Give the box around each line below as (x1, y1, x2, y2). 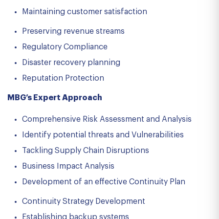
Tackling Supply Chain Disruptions (22, 147, 149, 154)
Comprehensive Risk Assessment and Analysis (22, 115, 192, 123)
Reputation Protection (22, 74, 104, 82)
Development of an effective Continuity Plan (22, 178, 185, 186)
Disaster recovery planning (22, 59, 120, 66)
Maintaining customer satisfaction (22, 8, 147, 16)
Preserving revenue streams (22, 27, 125, 35)
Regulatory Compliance (22, 43, 108, 51)
